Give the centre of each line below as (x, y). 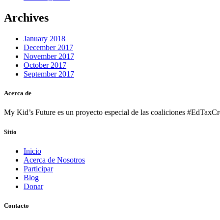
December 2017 (48, 48)
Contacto (16, 205)
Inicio (32, 151)
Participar (38, 168)
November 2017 (49, 56)
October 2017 (45, 65)
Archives (26, 18)
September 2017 (49, 74)
